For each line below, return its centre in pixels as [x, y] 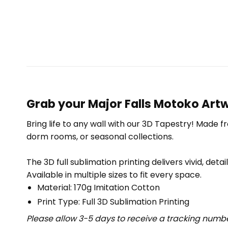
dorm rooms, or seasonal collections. [100, 136]
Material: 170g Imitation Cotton [98, 187]
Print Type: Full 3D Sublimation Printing [113, 202]
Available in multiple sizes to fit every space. [114, 175]
